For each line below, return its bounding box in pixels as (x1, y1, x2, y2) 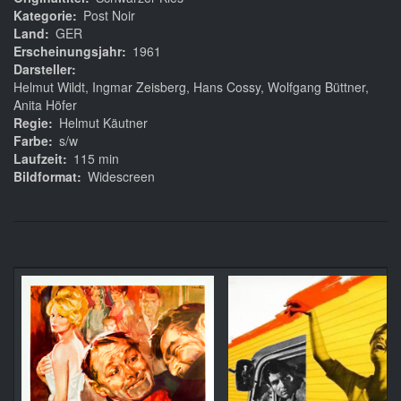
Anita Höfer (13, 96, 77, 115)
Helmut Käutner (59, 114, 148, 132)
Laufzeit (13, 149, 63, 168)
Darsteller (13, 60, 72, 79)
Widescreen (88, 167, 155, 186)
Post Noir (83, 6, 135, 25)
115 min (73, 149, 119, 168)
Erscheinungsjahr (13, 42, 122, 61)
